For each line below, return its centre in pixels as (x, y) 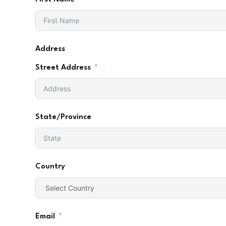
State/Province (63, 118)
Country (50, 167)
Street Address (63, 68)
